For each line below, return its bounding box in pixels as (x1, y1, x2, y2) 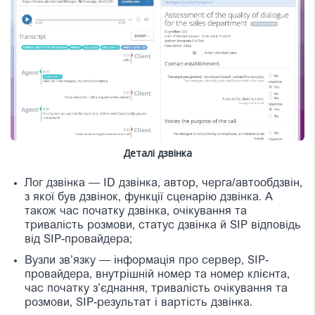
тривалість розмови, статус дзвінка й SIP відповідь (25, 220, 301, 232)
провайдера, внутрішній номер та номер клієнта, (25, 269, 290, 281)
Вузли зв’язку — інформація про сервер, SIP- (25, 255, 269, 267)
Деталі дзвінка (123, 146, 192, 160)
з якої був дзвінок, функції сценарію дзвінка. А (25, 192, 273, 204)
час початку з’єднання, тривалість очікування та (25, 283, 288, 295)
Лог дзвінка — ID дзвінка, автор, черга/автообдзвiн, (25, 178, 302, 190)
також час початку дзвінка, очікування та (25, 206, 247, 218)
